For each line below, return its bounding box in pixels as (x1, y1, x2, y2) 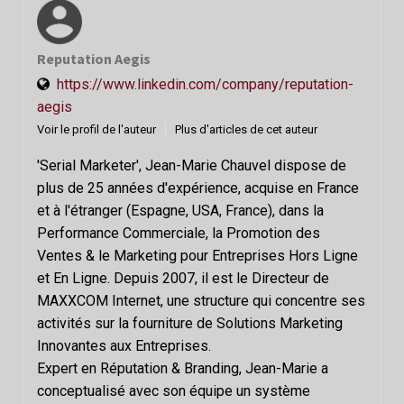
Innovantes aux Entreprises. (37, 336, 211, 354)
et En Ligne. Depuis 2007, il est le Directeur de (37, 269, 329, 287)
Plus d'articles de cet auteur (175, 122, 317, 136)
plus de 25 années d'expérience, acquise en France (37, 179, 359, 197)
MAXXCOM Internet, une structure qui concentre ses (37, 291, 365, 309)
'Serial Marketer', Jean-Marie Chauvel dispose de (37, 156, 346, 174)
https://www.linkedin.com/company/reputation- (57, 75, 353, 93)
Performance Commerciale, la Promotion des (37, 224, 320, 242)
